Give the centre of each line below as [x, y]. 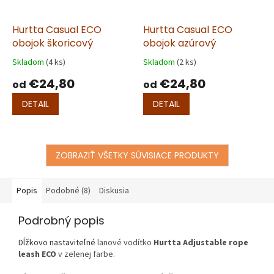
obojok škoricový [53, 43]
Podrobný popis [61, 220]
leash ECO [37, 254]
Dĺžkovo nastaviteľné [58, 243]
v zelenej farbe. [86, 254]
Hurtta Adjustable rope [201, 243]
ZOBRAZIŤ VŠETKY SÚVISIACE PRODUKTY [137, 155]
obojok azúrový [180, 43]
